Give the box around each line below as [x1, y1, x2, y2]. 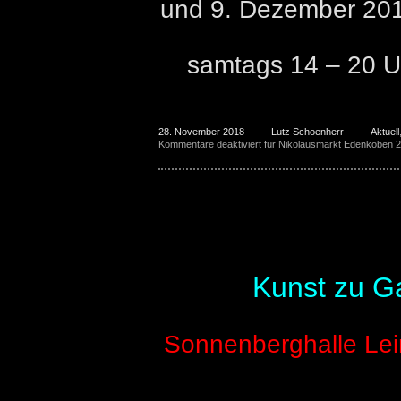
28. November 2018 [158, 126, 244, 137]
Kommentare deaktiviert [158, 139, 261, 149]
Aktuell [371, 126, 399, 137]
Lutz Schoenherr [271, 126, 344, 137]
